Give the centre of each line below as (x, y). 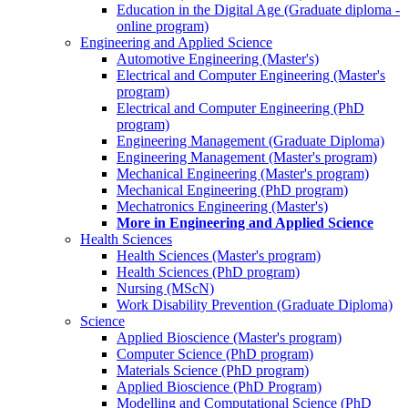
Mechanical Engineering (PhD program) (232, 189)
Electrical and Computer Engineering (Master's (251, 75)
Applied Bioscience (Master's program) (229, 337)
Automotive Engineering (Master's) (218, 58)
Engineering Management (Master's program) (247, 157)
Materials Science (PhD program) (213, 370)
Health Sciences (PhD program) (208, 271)
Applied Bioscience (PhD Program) (219, 386)
